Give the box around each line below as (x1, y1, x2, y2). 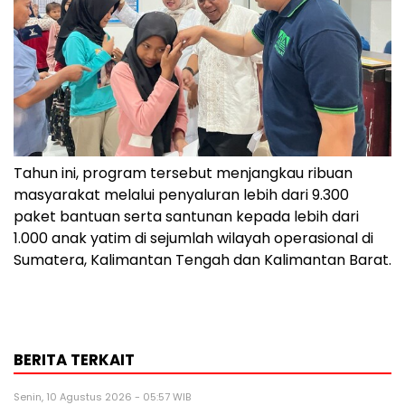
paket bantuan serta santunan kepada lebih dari (14, 205, 359, 227)
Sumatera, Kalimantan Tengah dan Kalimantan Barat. (14, 249, 391, 270)
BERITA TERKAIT (14, 348, 135, 371)
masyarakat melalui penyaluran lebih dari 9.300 (14, 184, 349, 205)
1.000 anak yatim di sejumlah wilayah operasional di (14, 227, 373, 249)
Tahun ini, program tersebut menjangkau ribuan (14, 162, 353, 184)
